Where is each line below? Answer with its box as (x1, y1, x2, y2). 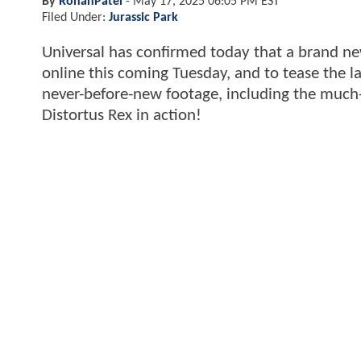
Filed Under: (42, 10, 109, 24)
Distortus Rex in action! (42, 106, 201, 124)
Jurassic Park (109, 10, 178, 24)
